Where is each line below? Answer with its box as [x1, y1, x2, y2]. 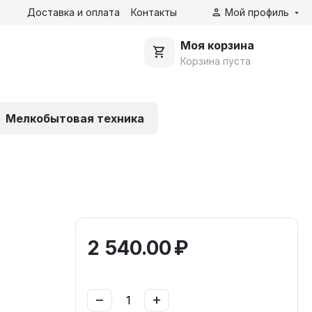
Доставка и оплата [26, 6, 120, 18]
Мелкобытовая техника [6, 111, 144, 125]
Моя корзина [180, 38, 255, 52]
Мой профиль [225, 6, 290, 18]
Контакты [130, 6, 177, 18]
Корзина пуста [180, 54, 251, 67]
